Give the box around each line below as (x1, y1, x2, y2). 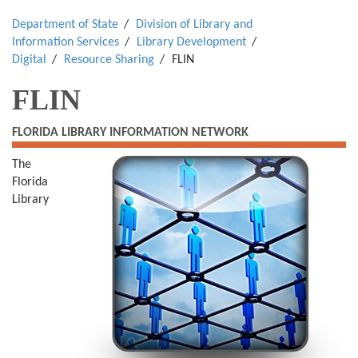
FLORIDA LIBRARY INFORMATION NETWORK (12, 126, 249, 139)
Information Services (12, 36, 119, 49)
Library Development (137, 36, 246, 49)
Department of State (12, 18, 118, 31)
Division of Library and (136, 18, 253, 31)
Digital (12, 54, 46, 66)
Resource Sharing (64, 54, 154, 66)
